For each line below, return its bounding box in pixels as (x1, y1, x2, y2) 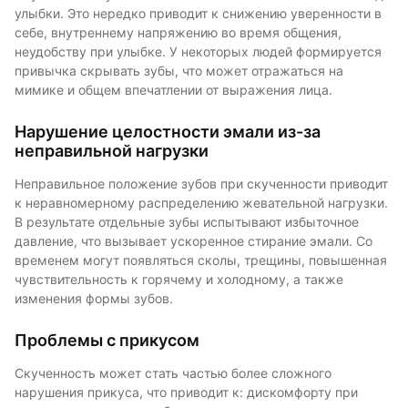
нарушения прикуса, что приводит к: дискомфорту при (15, 384, 358, 400)
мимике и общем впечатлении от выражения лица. (15, 82, 332, 97)
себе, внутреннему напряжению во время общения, (15, 25, 342, 40)
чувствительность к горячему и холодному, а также (15, 271, 343, 287)
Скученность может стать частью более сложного (15, 365, 331, 381)
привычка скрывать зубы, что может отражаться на (15, 63, 343, 78)
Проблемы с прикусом (15, 330, 199, 350)
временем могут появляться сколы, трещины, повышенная (15, 252, 387, 268)
